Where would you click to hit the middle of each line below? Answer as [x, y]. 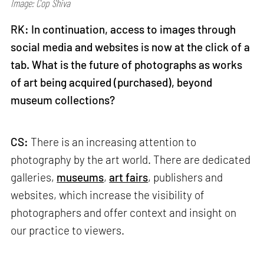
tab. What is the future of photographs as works [127, 64]
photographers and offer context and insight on [124, 213]
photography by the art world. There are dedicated [131, 160]
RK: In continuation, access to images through [123, 29]
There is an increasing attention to [113, 142]
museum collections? [63, 100]
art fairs [129, 177]
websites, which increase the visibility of [108, 195]
